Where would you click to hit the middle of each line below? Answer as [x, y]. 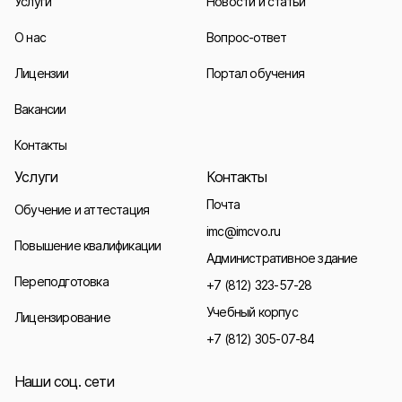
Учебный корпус [252, 312]
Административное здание [282, 258]
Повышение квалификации [88, 245]
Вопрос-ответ [247, 37]
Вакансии [40, 109]
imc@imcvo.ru [244, 231]
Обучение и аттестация [82, 210]
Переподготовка [61, 281]
